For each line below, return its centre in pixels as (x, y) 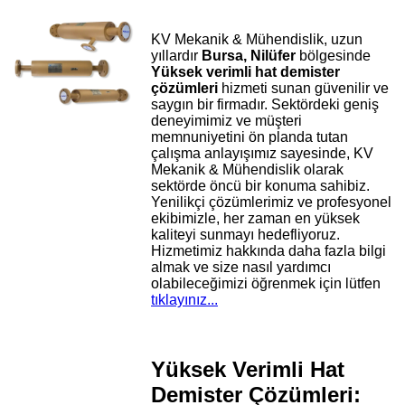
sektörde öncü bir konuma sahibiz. (261, 186)
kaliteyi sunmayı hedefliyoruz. (246, 235)
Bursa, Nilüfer (249, 56)
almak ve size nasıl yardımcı (241, 268)
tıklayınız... (185, 300)
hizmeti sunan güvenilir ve (304, 89)
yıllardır (177, 56)
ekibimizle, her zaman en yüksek (256, 219)
